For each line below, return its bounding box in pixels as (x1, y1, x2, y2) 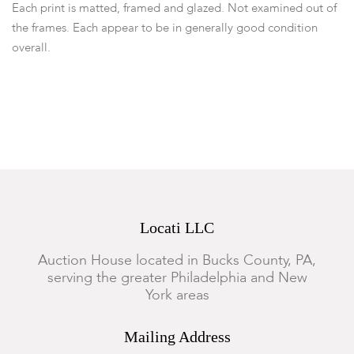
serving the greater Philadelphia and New (47, 271, 307, 285)
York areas (145, 288, 209, 303)
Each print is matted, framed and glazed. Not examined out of (12, 2, 337, 14)
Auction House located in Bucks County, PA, (38, 254, 316, 268)
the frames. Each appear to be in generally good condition (12, 22, 318, 34)
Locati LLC (140, 219, 214, 236)
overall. (12, 42, 51, 54)
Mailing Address (123, 328, 231, 345)
